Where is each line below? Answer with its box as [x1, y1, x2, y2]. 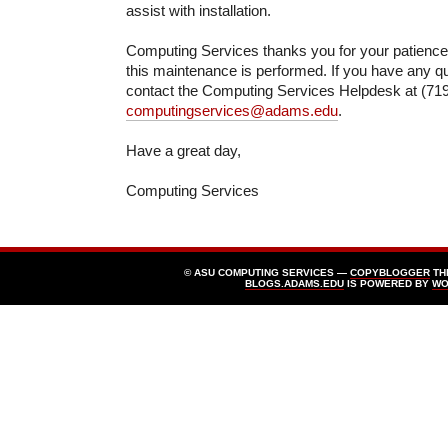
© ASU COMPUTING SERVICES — [184, 266, 350, 278]
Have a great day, [126, 141, 241, 159]
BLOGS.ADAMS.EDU [245, 277, 344, 289]
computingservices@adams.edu [126, 101, 338, 119]
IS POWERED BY [344, 277, 432, 289]
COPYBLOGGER [350, 266, 430, 278]
